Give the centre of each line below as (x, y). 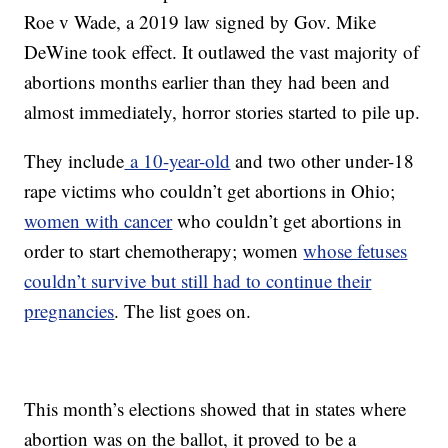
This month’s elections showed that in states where (215, 409)
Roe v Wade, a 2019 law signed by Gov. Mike (200, 22)
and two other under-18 (322, 161)
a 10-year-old (177, 161)
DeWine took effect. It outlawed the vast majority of (222, 52)
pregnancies (69, 311)
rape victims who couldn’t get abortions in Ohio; (210, 191)
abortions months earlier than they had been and (207, 82)
